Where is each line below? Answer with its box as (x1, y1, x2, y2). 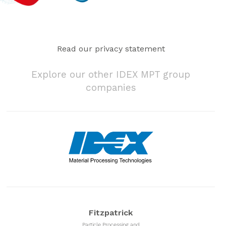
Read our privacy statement (56, 44, 165, 54)
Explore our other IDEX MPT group (31, 69, 191, 81)
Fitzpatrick (89, 207, 133, 217)
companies (85, 82, 136, 94)
